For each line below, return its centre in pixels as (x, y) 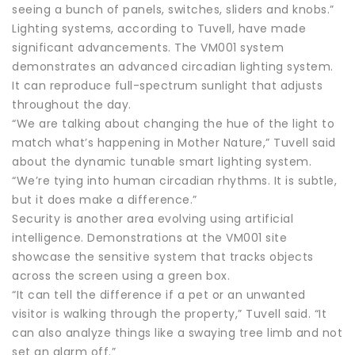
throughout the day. (72, 104)
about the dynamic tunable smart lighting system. (162, 161)
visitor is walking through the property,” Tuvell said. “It (169, 313)
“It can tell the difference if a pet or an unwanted (159, 294)
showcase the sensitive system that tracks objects (163, 256)
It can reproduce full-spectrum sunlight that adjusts (167, 85)
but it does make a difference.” (105, 199)
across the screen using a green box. (121, 275)
